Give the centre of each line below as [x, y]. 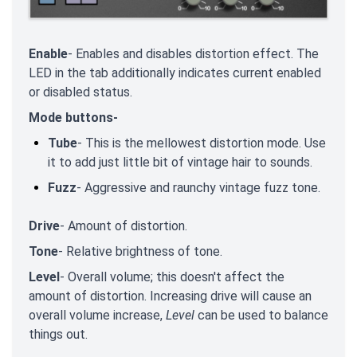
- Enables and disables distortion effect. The [193, 54]
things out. [58, 335]
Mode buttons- [73, 118]
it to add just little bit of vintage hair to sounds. [180, 163]
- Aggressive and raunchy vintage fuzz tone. [198, 188]
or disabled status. [80, 92]
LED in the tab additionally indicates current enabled [175, 73]
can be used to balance [261, 316]
